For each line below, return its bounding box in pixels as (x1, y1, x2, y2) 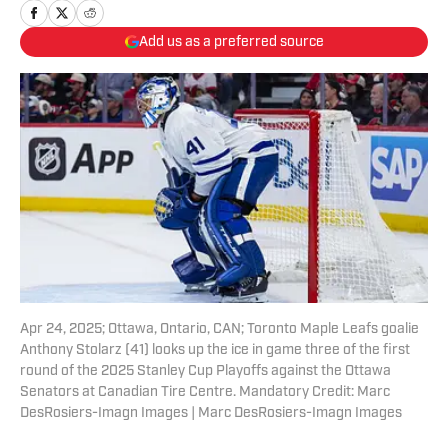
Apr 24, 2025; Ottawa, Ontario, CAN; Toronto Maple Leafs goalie (20, 322, 419, 338)
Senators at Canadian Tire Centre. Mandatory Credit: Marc (20, 385, 390, 401)
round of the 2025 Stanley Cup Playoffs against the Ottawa (20, 364, 391, 380)
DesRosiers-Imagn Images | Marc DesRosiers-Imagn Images (20, 406, 402, 422)
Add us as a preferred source (138, 34, 324, 50)
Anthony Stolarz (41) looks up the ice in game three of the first (20, 343, 410, 359)
